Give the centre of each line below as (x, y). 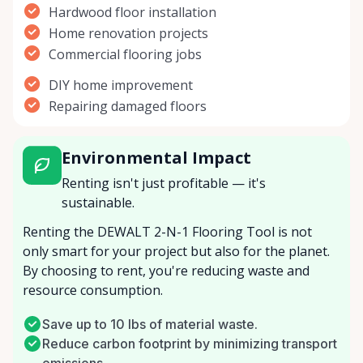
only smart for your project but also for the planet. (176, 252)
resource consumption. (93, 290)
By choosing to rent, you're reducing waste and (166, 271)
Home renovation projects (128, 34)
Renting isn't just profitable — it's (163, 184)
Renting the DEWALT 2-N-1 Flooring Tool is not (167, 232)
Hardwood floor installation (132, 13)
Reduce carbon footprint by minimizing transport (190, 344)
